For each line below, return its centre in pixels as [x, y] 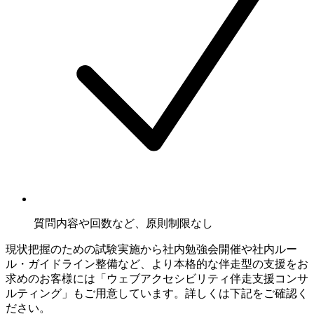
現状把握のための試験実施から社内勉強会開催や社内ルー [151, 250]
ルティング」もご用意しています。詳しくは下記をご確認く [157, 294]
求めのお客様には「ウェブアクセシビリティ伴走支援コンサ [157, 279]
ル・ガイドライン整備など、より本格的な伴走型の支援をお [157, 264]
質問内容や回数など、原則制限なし [123, 224]
